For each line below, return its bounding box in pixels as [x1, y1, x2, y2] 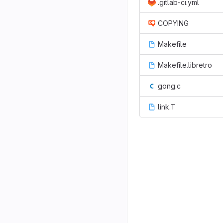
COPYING [158, 19, 189, 27]
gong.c [158, 82, 181, 90]
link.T [158, 103, 176, 111]
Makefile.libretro [158, 61, 212, 69]
